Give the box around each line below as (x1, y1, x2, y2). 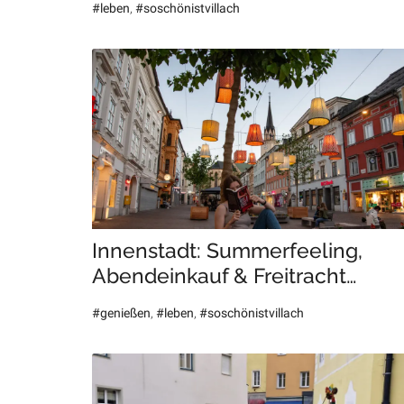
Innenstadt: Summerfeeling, (92, 238, 363, 263)
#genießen (92, 306, 151, 321)
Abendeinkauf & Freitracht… (92, 263, 357, 289)
